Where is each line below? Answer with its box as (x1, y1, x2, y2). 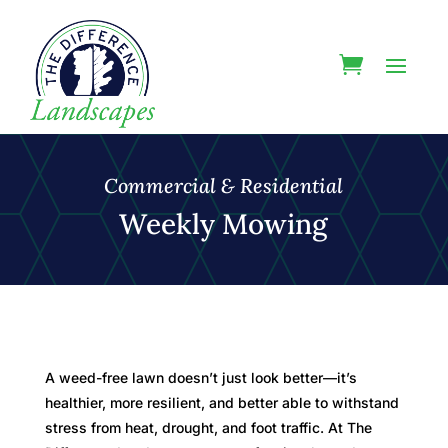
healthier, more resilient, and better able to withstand (44, 393, 399, 411)
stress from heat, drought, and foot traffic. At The (44, 418, 372, 436)
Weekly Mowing (119, 205, 329, 242)
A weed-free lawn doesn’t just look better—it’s (44, 368, 357, 386)
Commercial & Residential (104, 172, 344, 198)
